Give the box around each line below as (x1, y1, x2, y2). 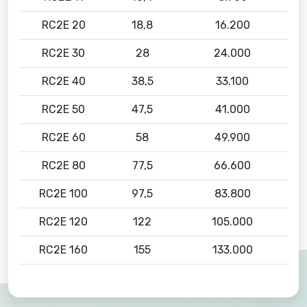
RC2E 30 (42, 47, 85, 60)
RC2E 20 (41, 19, 86, 32)
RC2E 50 (42, 103, 85, 116)
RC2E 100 (39, 187, 88, 200)
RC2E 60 (41, 131, 86, 144)
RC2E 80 (41, 159, 86, 172)
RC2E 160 (39, 243, 88, 256)
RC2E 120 (39, 215, 88, 228)
